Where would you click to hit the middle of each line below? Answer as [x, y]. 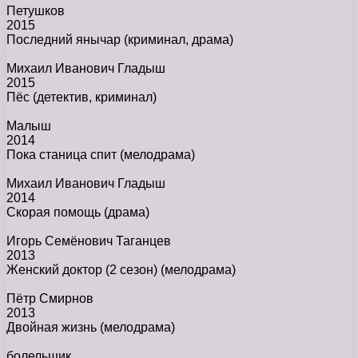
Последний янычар [65, 40]
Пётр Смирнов [50, 299]
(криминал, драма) [179, 40]
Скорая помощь [55, 213]
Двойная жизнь [53, 328]
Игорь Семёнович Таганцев [89, 241]
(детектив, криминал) [95, 97]
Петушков [36, 11]
